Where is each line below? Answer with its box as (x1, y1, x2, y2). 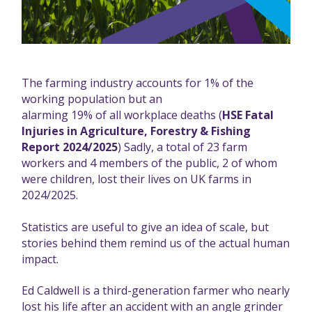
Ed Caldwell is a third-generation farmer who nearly (22, 283, 290, 299)
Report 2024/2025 (22, 139, 118, 155)
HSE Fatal (222, 107, 274, 123)
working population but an (22, 91, 162, 107)
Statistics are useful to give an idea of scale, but (22, 219, 269, 235)
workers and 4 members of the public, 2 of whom (22, 155, 277, 171)
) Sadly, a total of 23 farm (118, 139, 247, 155)
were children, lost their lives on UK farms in (22, 171, 251, 187)
